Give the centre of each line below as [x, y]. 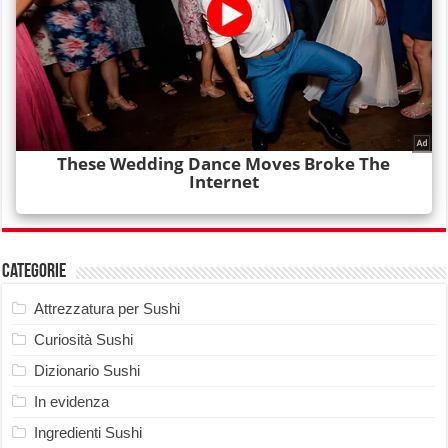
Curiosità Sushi [84, 339]
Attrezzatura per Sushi [107, 308]
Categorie [34, 271]
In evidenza [72, 401]
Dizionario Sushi [87, 370]
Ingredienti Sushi [88, 432]
